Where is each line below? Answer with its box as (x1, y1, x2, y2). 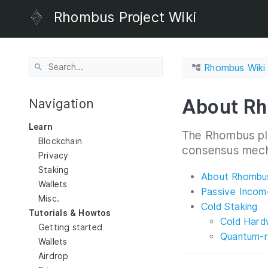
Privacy (38, 150, 69, 160)
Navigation (29, 96, 94, 112)
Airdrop (38, 251, 69, 261)
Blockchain (38, 136, 82, 146)
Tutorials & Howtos (29, 208, 111, 218)
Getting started (38, 222, 102, 232)
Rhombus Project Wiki (54, 9, 196, 25)
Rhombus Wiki (204, 62, 266, 74)
